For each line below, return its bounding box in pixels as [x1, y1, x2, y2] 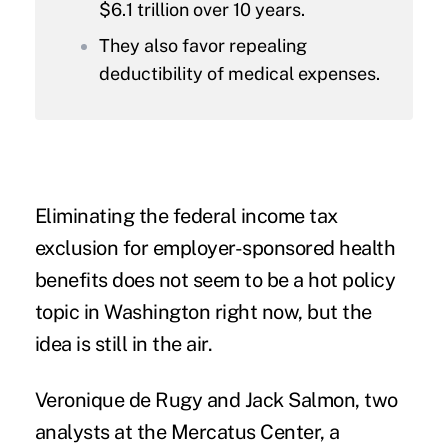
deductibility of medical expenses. [98, 62, 380, 84]
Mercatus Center [170, 419, 321, 444]
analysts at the [34, 419, 171, 444]
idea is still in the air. [34, 331, 213, 356]
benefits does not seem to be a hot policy [34, 267, 396, 292]
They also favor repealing [98, 34, 307, 56]
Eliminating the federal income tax [34, 203, 338, 228]
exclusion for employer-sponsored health [34, 235, 396, 260]
